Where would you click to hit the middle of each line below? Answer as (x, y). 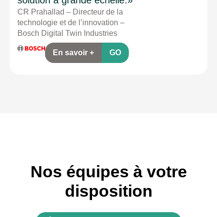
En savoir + (74, 52)
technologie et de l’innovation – (71, 22)
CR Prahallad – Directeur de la (70, 12)
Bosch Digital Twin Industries (67, 33)
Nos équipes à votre (108, 171)
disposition (108, 191)
